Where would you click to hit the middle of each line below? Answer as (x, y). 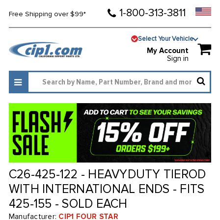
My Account (168, 51)
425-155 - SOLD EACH (68, 204)
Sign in (178, 59)
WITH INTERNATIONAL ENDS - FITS (107, 189)
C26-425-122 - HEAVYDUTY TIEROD (107, 175)
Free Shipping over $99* (47, 14)
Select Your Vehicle (166, 39)
